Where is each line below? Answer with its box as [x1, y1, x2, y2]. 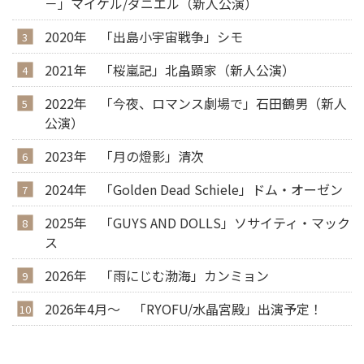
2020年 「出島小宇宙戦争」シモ [45, 26, 243, 46]
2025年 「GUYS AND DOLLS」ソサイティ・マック [45, 212, 350, 232]
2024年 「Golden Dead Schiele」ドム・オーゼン [45, 179, 343, 199]
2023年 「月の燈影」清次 [45, 145, 204, 166]
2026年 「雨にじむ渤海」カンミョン [45, 265, 269, 285]
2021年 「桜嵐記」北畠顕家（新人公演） [45, 59, 295, 80]
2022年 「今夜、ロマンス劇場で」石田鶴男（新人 [45, 93, 347, 113]
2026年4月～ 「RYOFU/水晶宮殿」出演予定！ [45, 298, 323, 318]
